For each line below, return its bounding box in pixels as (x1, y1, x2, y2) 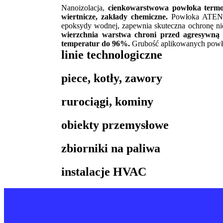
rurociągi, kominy (61, 95, 153, 108)
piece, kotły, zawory (61, 71, 162, 85)
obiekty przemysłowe (61, 118, 169, 131)
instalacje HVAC (61, 165, 146, 178)
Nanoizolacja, (61, 3, 105, 12)
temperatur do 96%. (61, 39, 130, 48)
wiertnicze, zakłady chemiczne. (61, 12, 168, 21)
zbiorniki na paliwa (61, 141, 160, 155)
